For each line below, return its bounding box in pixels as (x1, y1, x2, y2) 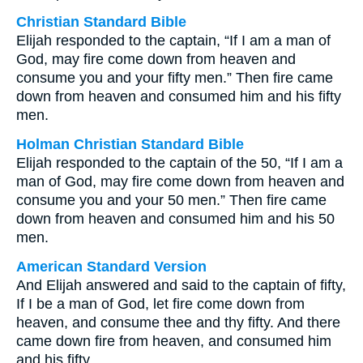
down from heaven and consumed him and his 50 (16, 211, 335, 227)
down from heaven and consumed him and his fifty (16, 88, 341, 105)
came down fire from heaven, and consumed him (16, 333, 331, 349)
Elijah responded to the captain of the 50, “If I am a (16, 155, 343, 171)
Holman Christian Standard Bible (16, 136, 244, 152)
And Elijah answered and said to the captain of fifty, (16, 277, 346, 293)
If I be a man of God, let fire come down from (16, 296, 305, 312)
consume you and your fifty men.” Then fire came (16, 70, 333, 86)
